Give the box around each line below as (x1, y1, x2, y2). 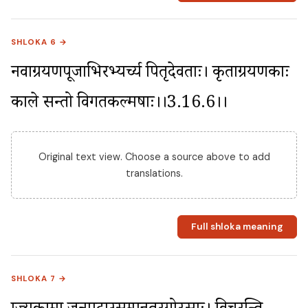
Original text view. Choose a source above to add (38, 150, 270, 163)
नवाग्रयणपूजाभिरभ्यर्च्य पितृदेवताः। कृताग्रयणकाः (11, 60, 289, 88)
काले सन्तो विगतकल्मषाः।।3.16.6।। (11, 91, 228, 118)
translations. (125, 166, 183, 179)
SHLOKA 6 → (11, 36, 68, 47)
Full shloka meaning (190, 221, 283, 233)
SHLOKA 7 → (11, 273, 67, 284)
